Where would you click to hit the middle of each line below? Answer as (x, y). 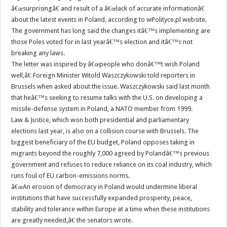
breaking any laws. (38, 53)
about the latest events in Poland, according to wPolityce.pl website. (109, 19)
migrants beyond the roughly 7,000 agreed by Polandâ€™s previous (110, 153)
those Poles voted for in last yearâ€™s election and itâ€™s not (102, 42)
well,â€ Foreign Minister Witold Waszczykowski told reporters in (103, 75)
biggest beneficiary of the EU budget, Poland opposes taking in (103, 142)
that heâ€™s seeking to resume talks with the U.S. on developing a (107, 97)
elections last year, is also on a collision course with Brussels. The (105, 131)
